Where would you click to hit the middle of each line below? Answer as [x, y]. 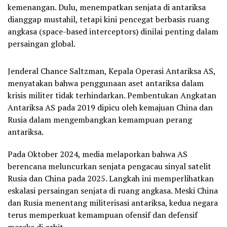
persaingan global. [42, 43]
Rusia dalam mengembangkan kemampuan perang [100, 119]
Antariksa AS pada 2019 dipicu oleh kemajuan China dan [110, 107]
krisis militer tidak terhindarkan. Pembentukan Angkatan [112, 95]
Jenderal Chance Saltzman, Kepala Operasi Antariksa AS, [111, 71]
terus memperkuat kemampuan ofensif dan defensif [103, 215]
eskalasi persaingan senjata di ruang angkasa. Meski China [113, 190]
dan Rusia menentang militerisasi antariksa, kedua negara [113, 202]
